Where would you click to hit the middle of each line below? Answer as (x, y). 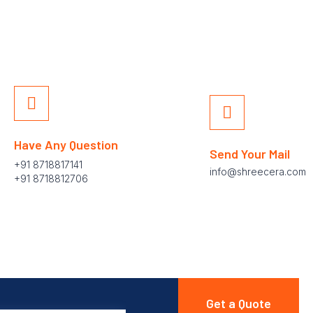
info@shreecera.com (257, 171)
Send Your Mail (249, 153)
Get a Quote (238, 303)
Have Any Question (66, 144)
